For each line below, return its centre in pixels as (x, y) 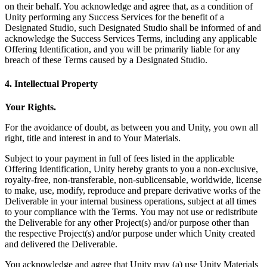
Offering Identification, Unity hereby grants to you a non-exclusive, (131, 169)
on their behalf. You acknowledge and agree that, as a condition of (129, 7)
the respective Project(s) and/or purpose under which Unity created (130, 233)
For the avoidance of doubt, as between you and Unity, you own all (131, 127)
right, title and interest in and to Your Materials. (93, 138)
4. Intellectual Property (51, 83)
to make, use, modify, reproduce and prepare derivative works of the (133, 190)
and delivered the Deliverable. (61, 244)
